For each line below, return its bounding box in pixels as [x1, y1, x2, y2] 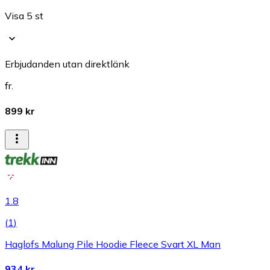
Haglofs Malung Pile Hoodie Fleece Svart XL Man [5, 237, 221, 250]
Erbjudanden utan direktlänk [5, 58, 130, 71]
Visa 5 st [5, 10, 43, 22]
